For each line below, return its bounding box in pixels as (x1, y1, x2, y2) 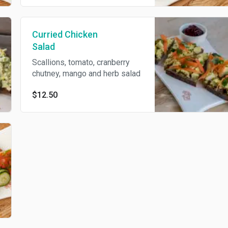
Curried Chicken (32, 29, 98, 40)
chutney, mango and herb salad (32, 69, 140, 78)
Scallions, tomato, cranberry (32, 58, 130, 67)
